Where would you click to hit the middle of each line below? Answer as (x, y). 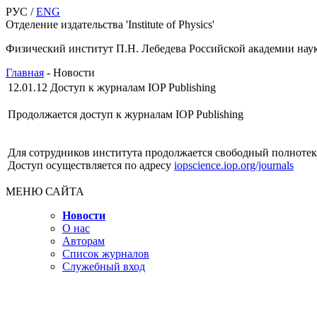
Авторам (83, 241)
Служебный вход (104, 266)
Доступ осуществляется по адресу (91, 165)
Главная (25, 73)
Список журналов (106, 254)
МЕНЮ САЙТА (45, 191)
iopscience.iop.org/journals (234, 165)
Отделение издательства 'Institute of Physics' (110, 24)
